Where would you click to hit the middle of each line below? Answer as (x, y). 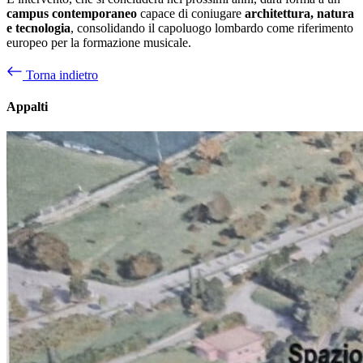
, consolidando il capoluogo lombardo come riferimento (212, 28)
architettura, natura (299, 13)
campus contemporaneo (72, 13)
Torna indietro (62, 75)
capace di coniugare (191, 13)
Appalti (27, 107)
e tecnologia (38, 28)
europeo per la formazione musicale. (99, 42)
